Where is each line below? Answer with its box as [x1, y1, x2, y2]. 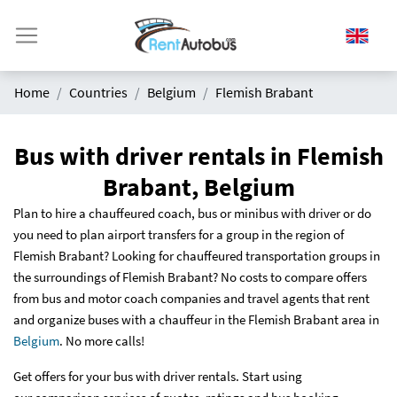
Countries [69, 83, 128, 101]
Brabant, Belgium [102, 171, 295, 203]
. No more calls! [59, 332, 144, 349]
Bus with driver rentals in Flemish [13, 140, 384, 172]
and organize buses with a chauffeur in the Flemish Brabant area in [13, 311, 379, 328]
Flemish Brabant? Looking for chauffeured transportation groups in [13, 247, 380, 264]
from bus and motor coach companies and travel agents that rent [13, 290, 370, 307]
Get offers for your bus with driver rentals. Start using [13, 368, 302, 385]
